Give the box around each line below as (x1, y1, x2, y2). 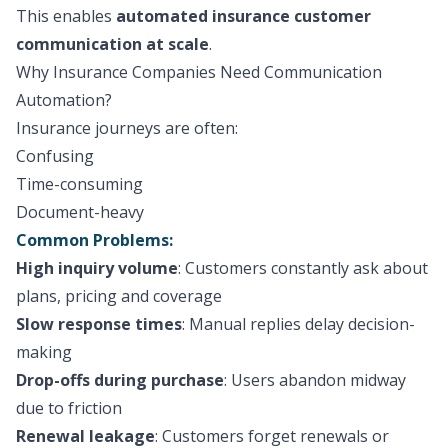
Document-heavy (16, 201, 144, 223)
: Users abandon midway (224, 369, 406, 391)
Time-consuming (16, 173, 143, 195)
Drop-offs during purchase (16, 369, 224, 391)
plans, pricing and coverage (16, 285, 222, 307)
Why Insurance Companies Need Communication (16, 61, 382, 83)
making (16, 341, 72, 363)
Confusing (16, 145, 94, 167)
